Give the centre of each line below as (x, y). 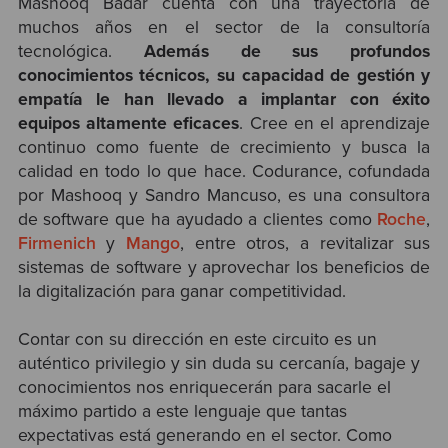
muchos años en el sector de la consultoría (224, 27)
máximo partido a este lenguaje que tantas (182, 412)
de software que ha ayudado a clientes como (197, 219)
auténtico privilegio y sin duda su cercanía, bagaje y (218, 364)
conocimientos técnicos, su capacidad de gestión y (224, 75)
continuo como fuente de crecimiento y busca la (224, 147)
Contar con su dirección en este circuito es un (197, 340)
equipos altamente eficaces (128, 123)
